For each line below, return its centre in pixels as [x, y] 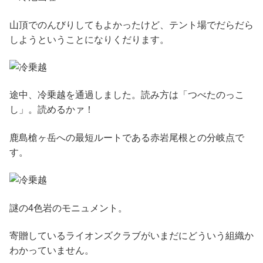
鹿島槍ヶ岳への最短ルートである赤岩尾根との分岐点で [127, 137]
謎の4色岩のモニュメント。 [68, 208]
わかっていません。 [52, 250]
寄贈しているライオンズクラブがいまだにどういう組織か [131, 235]
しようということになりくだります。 [89, 39]
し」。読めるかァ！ [52, 110]
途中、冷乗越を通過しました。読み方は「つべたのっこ [127, 95]
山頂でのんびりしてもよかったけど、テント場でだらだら [131, 25]
